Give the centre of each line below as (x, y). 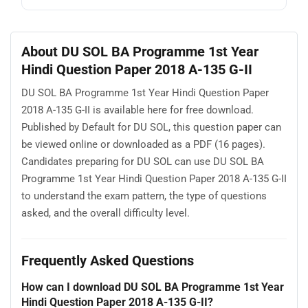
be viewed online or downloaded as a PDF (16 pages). (143, 145)
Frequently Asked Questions (108, 260)
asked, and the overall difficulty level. (106, 213)
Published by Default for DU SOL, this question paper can (151, 128)
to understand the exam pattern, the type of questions (144, 196)
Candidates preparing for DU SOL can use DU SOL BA (143, 162)
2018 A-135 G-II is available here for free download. (137, 110)
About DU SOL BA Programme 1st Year (140, 51)
